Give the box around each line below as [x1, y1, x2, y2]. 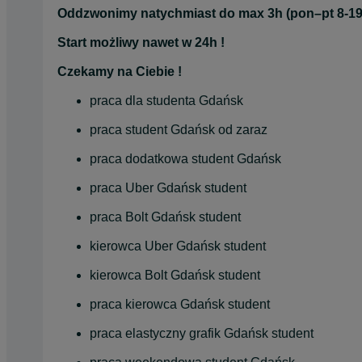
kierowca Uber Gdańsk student [90, 238, 266, 253]
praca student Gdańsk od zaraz [90, 122, 267, 137]
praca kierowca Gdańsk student [90, 297, 270, 311]
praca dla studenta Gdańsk [90, 93, 243, 107]
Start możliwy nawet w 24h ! [57, 35, 225, 49]
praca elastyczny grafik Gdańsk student [90, 326, 314, 340]
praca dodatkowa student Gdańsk [90, 151, 281, 166]
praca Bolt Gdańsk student [90, 209, 241, 224]
